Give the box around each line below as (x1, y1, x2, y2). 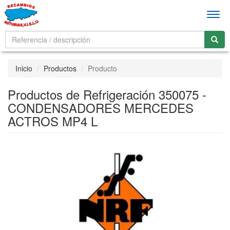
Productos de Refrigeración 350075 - (8, 85, 206, 103)
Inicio (15, 63, 32, 73)
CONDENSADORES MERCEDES (8, 99, 194, 117)
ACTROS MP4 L (8, 112, 98, 130)
